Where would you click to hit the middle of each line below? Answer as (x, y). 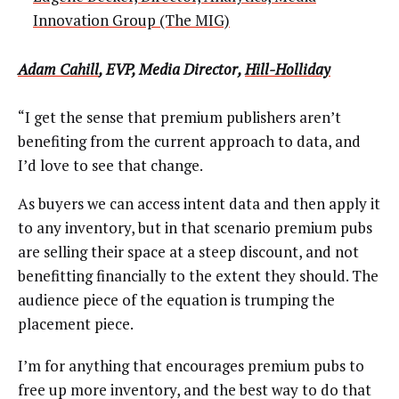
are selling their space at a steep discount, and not (188, 252)
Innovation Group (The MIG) (131, 20)
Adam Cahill (58, 69)
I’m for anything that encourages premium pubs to (191, 366)
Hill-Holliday (288, 69)
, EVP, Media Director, (172, 69)
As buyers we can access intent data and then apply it (199, 204)
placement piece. (76, 324)
